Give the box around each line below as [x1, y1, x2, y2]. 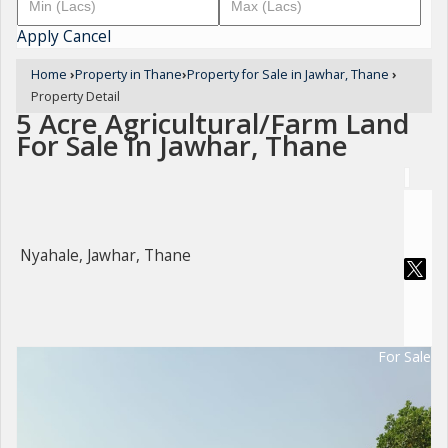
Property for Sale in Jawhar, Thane [187, 66, 389, 83]
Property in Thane [75, 66, 182, 83]
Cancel [63, 26, 111, 47]
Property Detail [31, 88, 120, 105]
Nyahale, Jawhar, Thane [20, 245, 191, 267]
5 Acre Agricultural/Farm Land [16, 105, 409, 142]
